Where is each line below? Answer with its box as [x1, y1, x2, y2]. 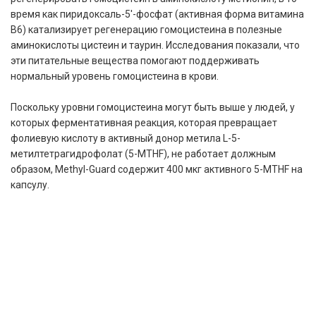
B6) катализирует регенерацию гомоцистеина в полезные [11, 23, 282, 35]
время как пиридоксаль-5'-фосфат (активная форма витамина [11, 8, 304, 20]
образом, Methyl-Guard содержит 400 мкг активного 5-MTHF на [11, 163, 303, 175]
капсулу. [11, 178, 49, 190]
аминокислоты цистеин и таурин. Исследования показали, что [11, 39, 300, 51]
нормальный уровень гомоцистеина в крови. [11, 70, 219, 82]
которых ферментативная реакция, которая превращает [11, 116, 277, 128]
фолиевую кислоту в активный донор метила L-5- [11, 132, 241, 144]
